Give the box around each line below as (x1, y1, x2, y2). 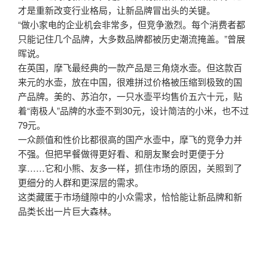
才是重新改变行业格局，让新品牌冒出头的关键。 (18, 4, 215, 17)
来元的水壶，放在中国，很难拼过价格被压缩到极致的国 (18, 75, 242, 89)
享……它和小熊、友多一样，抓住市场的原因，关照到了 (18, 162, 242, 175)
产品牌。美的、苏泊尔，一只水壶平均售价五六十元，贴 (18, 90, 242, 103)
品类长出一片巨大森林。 (18, 205, 117, 218)
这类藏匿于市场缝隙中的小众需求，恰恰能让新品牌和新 (18, 190, 242, 203)
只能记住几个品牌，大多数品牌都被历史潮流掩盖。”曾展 (18, 32, 245, 45)
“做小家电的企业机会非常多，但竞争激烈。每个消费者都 (18, 18, 245, 31)
